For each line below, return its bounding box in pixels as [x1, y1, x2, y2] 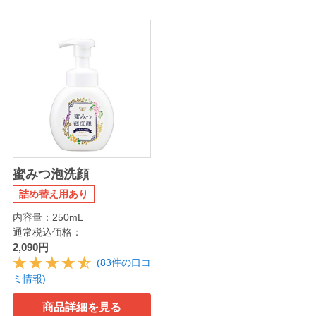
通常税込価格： [12, 226, 82, 238]
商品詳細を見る [42, 300, 121, 313]
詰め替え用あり [18, 188, 88, 200]
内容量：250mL [12, 212, 83, 224]
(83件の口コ [96, 257, 151, 269]
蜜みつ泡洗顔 [12, 167, 89, 182]
